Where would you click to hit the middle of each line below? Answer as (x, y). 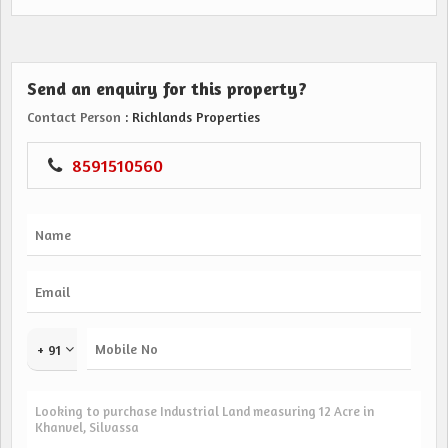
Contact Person (74, 116)
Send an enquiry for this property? (167, 88)
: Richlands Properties (190, 116)
